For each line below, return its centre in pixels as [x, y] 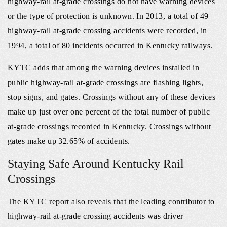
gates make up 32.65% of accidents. [69, 141]
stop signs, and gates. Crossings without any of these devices [112, 97]
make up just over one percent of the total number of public [109, 112]
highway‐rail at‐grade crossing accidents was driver [96, 216]
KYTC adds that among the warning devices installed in [104, 68]
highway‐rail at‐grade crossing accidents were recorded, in [107, 31]
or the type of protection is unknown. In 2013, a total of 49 [108, 16]
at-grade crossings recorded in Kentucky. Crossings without [109, 127]
